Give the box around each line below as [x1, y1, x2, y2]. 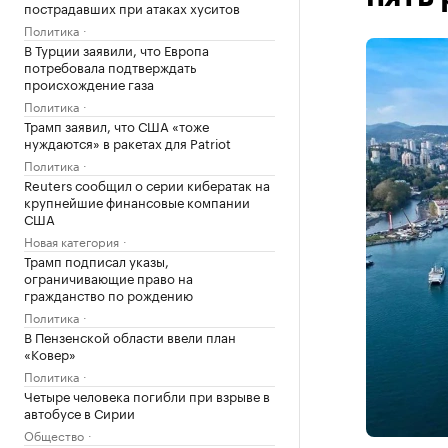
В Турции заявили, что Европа [24, 39, 209, 59]
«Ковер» [24, 343, 76, 363]
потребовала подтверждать [24, 56, 196, 76]
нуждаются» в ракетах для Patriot [24, 132, 231, 152]
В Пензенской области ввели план [24, 326, 236, 346]
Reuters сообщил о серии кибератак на [24, 174, 270, 194]
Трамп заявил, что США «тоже [24, 115, 209, 135]
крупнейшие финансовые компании [24, 191, 250, 211]
